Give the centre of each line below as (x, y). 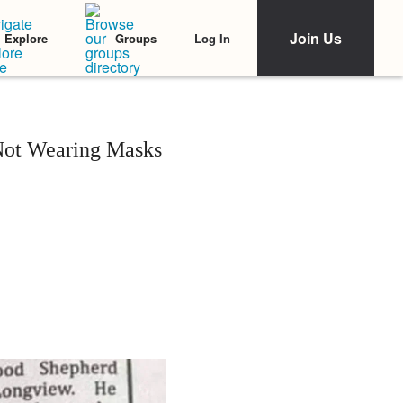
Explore (26, 38)
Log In (212, 38)
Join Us (316, 38)
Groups (136, 38)
